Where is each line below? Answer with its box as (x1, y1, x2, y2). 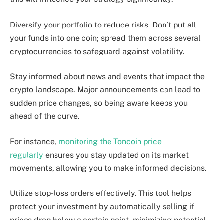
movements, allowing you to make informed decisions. (10, 163, 207, 173)
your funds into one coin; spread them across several (10, 33, 201, 43)
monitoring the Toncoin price (58, 137, 162, 146)
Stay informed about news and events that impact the (10, 72, 205, 82)
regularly (10, 150, 43, 160)
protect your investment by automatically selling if (10, 202, 194, 212)
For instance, (10, 137, 58, 146)
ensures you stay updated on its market (43, 150, 189, 160)
